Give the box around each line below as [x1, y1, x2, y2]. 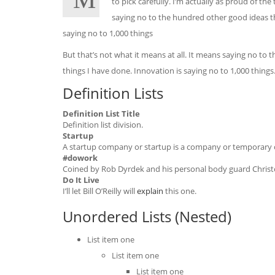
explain [137, 185, 163, 196]
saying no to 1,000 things [63, 28, 153, 39]
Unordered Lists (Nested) [63, 206, 231, 227]
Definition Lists [63, 83, 163, 103]
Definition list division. [63, 119, 143, 130]
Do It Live [63, 174, 99, 185]
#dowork [63, 152, 98, 163]
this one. [163, 185, 196, 196]
